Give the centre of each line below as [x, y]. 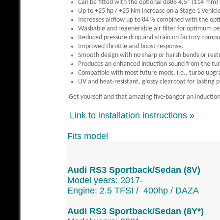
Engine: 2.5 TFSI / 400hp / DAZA [133, 190]
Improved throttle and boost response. [131, 46]
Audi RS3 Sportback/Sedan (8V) [134, 170]
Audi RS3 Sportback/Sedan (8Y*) [136, 211]
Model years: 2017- [105, 180]
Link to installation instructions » [132, 115]
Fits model [88, 136]
